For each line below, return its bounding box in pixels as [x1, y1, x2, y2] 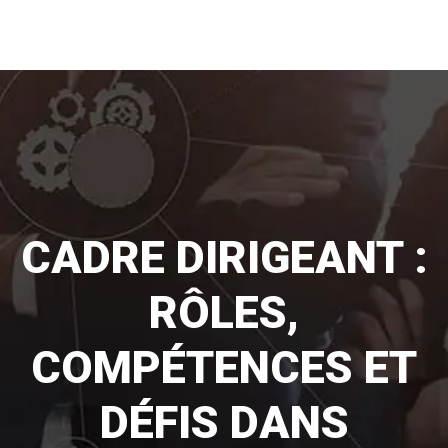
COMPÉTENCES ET [31, 341, 417, 394]
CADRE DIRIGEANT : [20, 231, 428, 284]
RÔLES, [149, 286, 299, 339]
